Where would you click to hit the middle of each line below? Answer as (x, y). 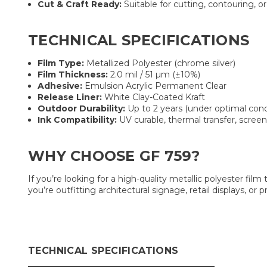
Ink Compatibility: (77, 119)
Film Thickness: (73, 74)
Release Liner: (70, 97)
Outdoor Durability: (82, 108)
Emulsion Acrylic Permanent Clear (155, 86)
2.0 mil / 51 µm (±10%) (154, 74)
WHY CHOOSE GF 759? (114, 156)
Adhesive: (60, 86)
